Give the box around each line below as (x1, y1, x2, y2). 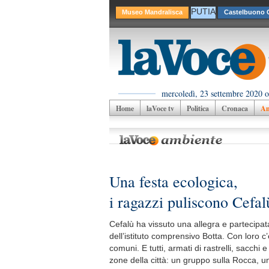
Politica (187, 103, 209, 113)
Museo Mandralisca (122, 8, 183, 16)
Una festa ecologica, (109, 171, 238, 192)
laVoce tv (147, 103, 174, 113)
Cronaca (222, 103, 248, 113)
